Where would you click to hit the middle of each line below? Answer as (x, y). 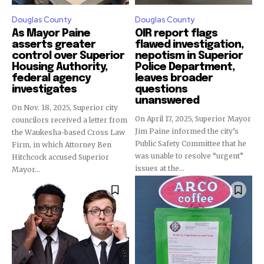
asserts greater (54, 45)
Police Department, (185, 67)
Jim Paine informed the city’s (187, 131)
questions (161, 90)
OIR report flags (176, 34)
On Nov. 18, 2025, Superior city (65, 108)
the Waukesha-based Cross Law (69, 132)
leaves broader (174, 78)
